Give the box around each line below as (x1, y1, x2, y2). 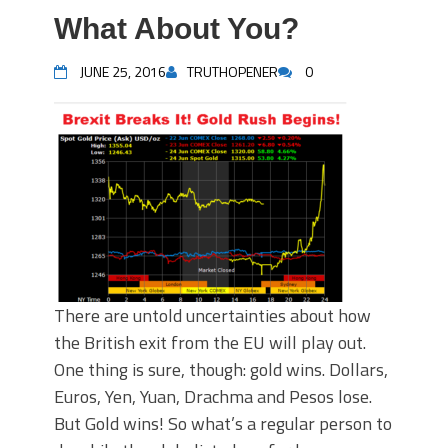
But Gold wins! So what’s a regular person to (54, 410, 392, 437)
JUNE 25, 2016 (80, 61, 166, 82)
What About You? (54, 12, 299, 45)
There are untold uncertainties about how (54, 302, 371, 329)
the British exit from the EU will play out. (54, 329, 366, 356)
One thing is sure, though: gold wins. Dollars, (54, 356, 388, 383)
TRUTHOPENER (187, 61, 278, 82)
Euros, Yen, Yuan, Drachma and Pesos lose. (54, 383, 372, 410)
